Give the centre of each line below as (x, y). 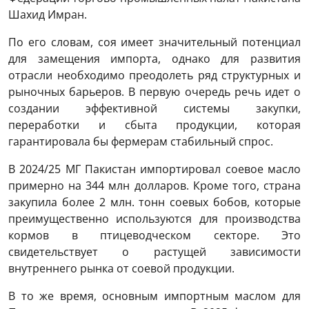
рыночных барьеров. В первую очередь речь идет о (154, 92)
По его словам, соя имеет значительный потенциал (154, 42)
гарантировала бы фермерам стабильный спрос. (141, 142)
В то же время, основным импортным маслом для (154, 296)
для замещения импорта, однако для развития (154, 59)
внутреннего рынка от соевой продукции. (121, 269)
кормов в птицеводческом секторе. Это (154, 236)
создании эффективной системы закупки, (154, 109)
